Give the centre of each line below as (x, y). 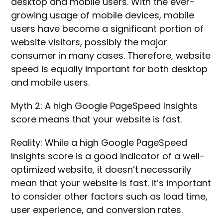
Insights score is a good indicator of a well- (108, 156)
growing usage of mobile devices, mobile (103, 15)
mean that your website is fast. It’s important (111, 183)
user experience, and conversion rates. (98, 210)
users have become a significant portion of (108, 29)
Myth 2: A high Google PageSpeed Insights (105, 106)
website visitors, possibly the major (89, 42)
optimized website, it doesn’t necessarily (101, 170)
